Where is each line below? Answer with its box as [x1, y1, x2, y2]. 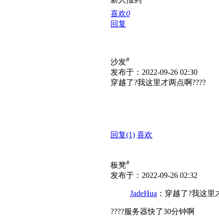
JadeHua [130, 189, 157, 198]
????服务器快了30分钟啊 [110, 207, 195, 216]
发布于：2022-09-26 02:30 [110, 68, 197, 77]
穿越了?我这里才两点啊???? [110, 78, 206, 87]
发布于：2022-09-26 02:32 [110, 171, 197, 180]
